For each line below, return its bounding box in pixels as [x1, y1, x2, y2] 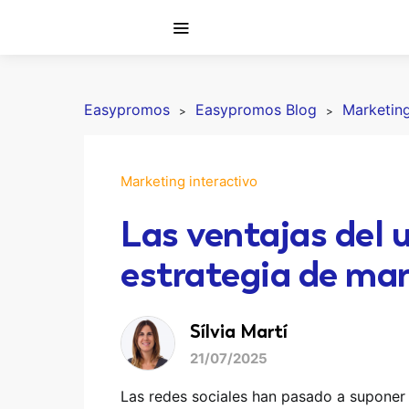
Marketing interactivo [121, 173, 257, 190]
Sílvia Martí [190, 320, 288, 343]
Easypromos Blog [195, 100, 317, 119]
